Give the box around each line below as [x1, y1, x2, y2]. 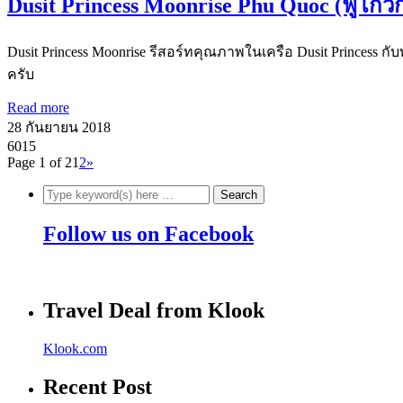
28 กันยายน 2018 [7, 120, 111, 136]
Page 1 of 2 [7, 155, 72, 171]
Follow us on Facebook [43, 222, 254, 246]
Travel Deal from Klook [43, 298, 264, 322]
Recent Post [43, 374, 152, 399]
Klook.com [43, 340, 107, 356]
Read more [7, 100, 69, 116]
